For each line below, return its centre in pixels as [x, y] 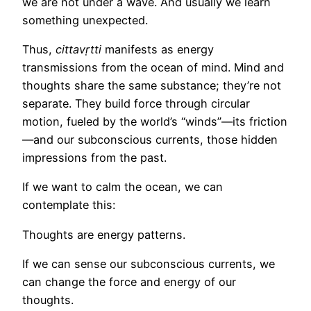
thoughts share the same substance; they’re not [152, 86]
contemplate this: [70, 205]
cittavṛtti [78, 50]
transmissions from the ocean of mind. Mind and [153, 68]
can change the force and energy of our [129, 281]
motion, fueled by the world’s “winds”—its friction [155, 122]
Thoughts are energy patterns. [106, 234]
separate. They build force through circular [136, 104]
